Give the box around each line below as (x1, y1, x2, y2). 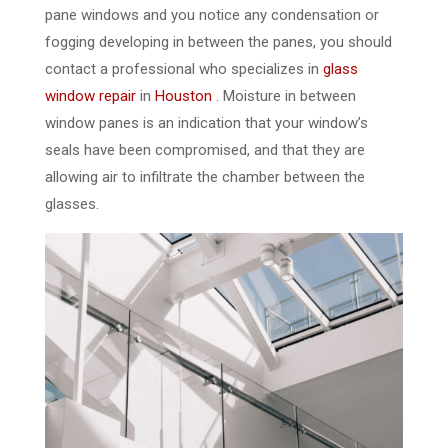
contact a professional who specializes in (44, 60, 323, 78)
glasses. (44, 195, 99, 213)
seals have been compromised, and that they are (44, 141, 365, 159)
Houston (154, 87, 212, 105)
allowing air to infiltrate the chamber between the (44, 168, 365, 186)
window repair (44, 87, 136, 105)
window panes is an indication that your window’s (44, 114, 368, 132)
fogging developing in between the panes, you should (44, 33, 392, 51)
